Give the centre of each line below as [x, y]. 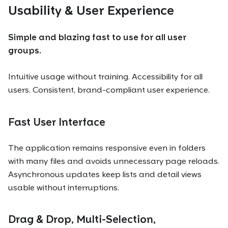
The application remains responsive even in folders [107, 148]
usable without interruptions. [64, 187]
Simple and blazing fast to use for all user [97, 38]
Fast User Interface [57, 122]
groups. [25, 51]
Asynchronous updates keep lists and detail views [105, 174]
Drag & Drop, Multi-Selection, [82, 220]
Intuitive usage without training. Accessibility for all [105, 77]
